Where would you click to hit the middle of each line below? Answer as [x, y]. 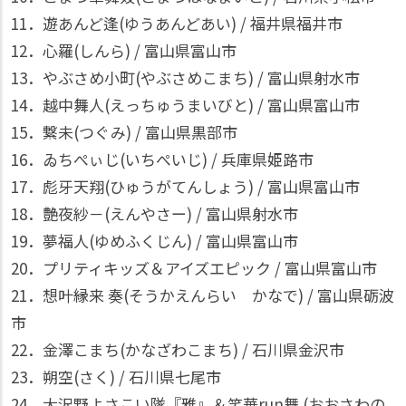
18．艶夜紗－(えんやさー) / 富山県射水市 [155, 213]
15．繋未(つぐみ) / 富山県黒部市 [124, 132]
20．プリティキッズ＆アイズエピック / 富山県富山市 [194, 268]
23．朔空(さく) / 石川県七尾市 [116, 377]
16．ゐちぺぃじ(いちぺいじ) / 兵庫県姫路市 [162, 159]
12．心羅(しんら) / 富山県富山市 [124, 50]
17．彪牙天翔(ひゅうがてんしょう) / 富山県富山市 [185, 186]
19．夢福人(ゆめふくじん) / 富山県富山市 [155, 241]
